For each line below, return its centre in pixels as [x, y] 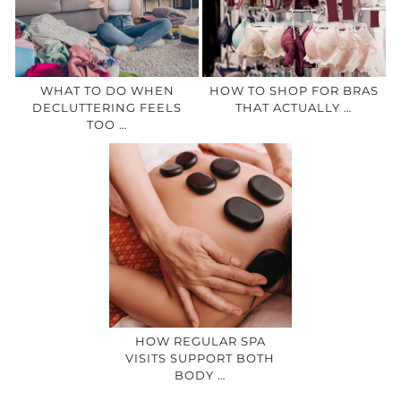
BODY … [200, 375]
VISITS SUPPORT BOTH [200, 358]
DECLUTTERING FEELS [107, 107]
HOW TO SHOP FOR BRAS [294, 90]
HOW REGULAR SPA [200, 341]
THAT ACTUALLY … [294, 107]
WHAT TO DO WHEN [107, 90]
